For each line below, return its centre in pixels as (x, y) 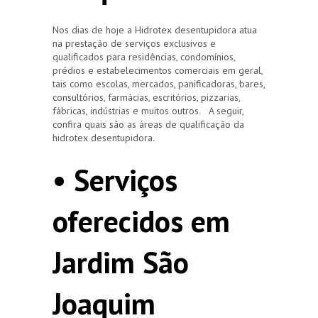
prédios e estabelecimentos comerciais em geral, (158, 70)
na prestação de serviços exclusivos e (134, 43)
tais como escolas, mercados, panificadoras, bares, (159, 83)
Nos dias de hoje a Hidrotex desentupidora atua (155, 29)
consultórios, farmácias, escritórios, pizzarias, (146, 97)
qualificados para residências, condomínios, (144, 56)
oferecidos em (141, 221)
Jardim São (121, 262)
